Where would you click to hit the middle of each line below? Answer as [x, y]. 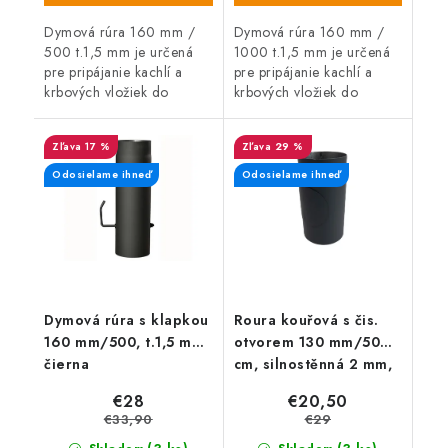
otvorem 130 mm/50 [306, 342]
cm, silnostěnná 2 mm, [312, 364]
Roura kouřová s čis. [306, 320]
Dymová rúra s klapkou [126, 320]
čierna [66, 364]
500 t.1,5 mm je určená [118, 51]
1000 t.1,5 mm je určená [311, 51]
